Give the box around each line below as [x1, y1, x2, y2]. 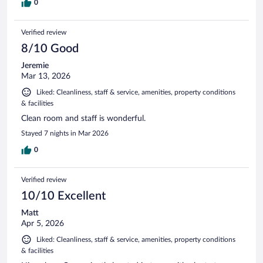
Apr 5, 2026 [21, 220, 64, 228]
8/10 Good [21, 43, 79, 55]
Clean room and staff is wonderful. [21, 114, 146, 123]
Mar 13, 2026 [21, 72, 70, 81]
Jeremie [21, 62, 49, 70]
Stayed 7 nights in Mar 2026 [21, 130, 109, 137]
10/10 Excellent [21, 190, 106, 203]
